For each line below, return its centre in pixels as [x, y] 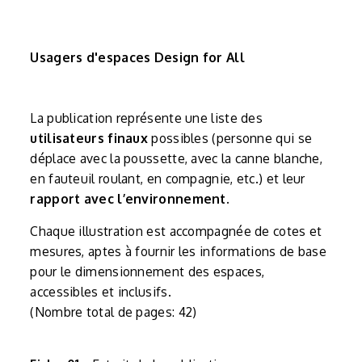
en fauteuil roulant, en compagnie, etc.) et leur [168, 178]
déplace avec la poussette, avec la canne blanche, [177, 158]
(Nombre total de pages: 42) [114, 311]
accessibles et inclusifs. [103, 291]
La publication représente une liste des [147, 118]
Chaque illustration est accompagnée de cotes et [176, 231]
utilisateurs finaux [89, 138]
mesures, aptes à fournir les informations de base [179, 251]
